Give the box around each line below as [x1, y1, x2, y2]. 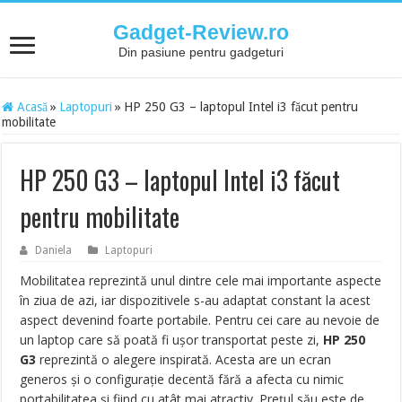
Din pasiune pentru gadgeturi [118, 45, 284, 59]
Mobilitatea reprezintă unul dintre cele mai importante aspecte [20, 272, 382, 289]
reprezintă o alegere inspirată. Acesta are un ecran [36, 351, 332, 368]
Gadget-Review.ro [113, 21, 289, 44]
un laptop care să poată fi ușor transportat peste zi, [20, 331, 324, 348]
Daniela [35, 244, 73, 257]
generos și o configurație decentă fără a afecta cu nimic [20, 371, 345, 388]
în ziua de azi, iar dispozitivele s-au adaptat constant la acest [20, 292, 371, 309]
